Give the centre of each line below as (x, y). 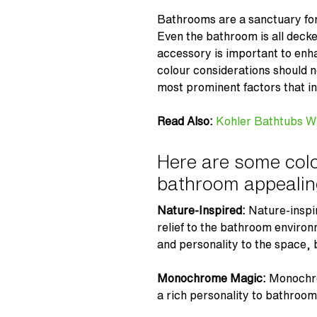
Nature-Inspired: (203, 210)
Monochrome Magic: (213, 278)
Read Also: (185, 121)
